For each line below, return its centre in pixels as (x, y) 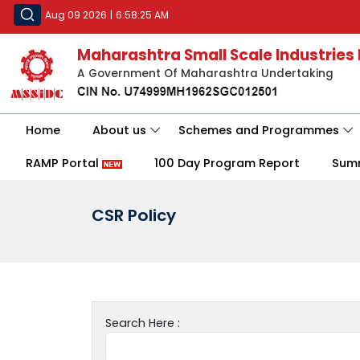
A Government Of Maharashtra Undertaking (205, 74)
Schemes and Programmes (259, 131)
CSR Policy (134, 216)
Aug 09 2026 (76, 15)
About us (119, 131)
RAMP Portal (64, 164)
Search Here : (143, 323)
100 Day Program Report (227, 164)
